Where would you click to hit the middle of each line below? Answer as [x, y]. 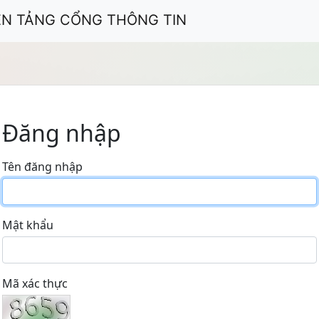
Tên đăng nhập [42, 166]
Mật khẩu [28, 225]
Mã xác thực [35, 283]
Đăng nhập [62, 132]
